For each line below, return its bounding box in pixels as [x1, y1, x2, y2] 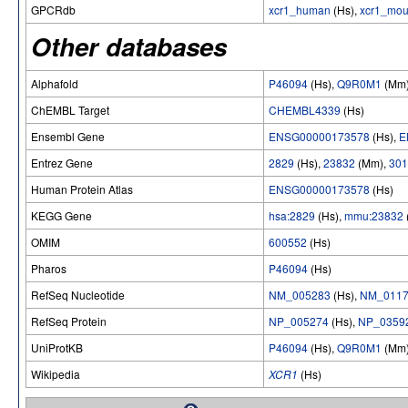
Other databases [31, 28, 227, 65]
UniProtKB [31, 340, 83, 355]
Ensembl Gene [31, 128, 105, 144]
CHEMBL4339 [269, 102, 341, 117]
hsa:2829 [269, 208, 315, 223]
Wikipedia [31, 366, 80, 382]
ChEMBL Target [31, 102, 109, 117]
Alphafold [31, 76, 78, 91]
